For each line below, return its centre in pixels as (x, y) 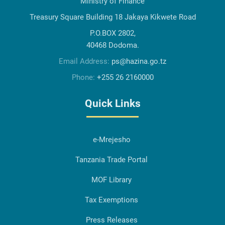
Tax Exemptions (111, 200)
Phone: (84, 78)
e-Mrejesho (111, 140)
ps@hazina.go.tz (139, 62)
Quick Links (113, 104)
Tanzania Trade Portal (111, 160)
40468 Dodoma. (113, 45)
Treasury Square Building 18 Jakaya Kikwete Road (113, 17)
